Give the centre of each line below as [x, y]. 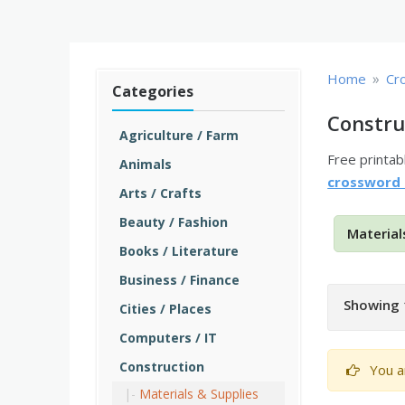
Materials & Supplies [199, 394]
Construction [162, 367]
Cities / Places [165, 309]
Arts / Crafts [160, 193]
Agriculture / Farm [179, 135]
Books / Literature [179, 251]
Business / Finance [179, 280]
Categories [153, 91]
